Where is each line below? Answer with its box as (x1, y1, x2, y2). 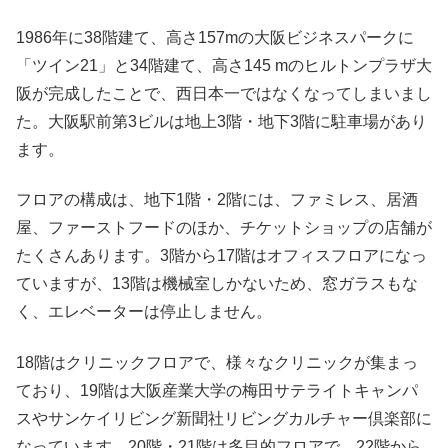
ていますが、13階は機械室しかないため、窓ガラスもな (16, 275, 418, 293)
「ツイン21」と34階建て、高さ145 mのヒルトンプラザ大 (16, 56, 432, 74)
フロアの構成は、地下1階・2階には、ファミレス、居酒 (16, 191, 418, 209)
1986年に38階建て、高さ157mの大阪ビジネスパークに (16, 28, 414, 46)
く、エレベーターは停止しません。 (16, 303, 272, 321)
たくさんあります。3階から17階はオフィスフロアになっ (16, 247, 427, 265)
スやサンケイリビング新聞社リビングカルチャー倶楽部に (16, 409, 432, 427)
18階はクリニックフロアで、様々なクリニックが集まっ (16, 353, 418, 371)
